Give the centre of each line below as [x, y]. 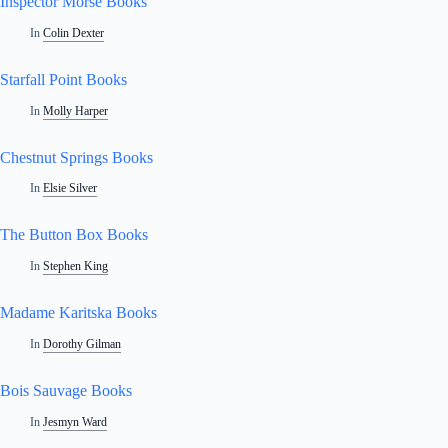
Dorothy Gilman [82, 343]
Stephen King [76, 266]
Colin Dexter [74, 32]
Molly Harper [76, 110]
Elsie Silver [70, 188]
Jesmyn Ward [75, 421]
